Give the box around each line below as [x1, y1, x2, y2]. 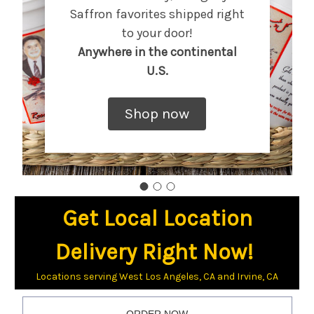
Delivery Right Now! [55, 238, 253, 265]
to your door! [121, 25, 193, 41]
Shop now [125, 104, 189, 122]
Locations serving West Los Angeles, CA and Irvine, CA [36, 270, 278, 282]
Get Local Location [62, 205, 252, 231]
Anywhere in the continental [77, 43, 237, 60]
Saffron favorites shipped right [69, 6, 245, 22]
